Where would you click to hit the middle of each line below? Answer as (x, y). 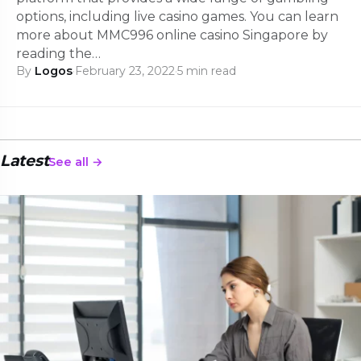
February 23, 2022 (125, 71)
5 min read (207, 71)
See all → (76, 162)
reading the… (58, 54)
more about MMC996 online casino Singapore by (172, 35)
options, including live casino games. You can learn (177, 17)
